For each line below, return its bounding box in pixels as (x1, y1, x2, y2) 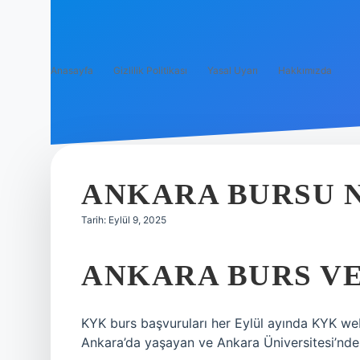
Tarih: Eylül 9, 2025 (81, 214, 166, 226)
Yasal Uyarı (207, 64, 258, 76)
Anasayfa (51, 64, 93, 76)
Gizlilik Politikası (113, 64, 187, 76)
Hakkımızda (278, 64, 332, 76)
